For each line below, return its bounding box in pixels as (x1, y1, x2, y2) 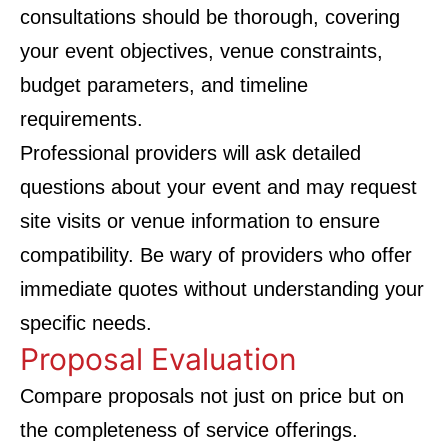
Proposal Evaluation (20, 341, 297, 377)
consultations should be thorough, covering (20, 6, 400, 28)
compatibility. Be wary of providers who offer (20, 244, 412, 266)
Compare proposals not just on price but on (20, 385, 404, 407)
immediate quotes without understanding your (20, 278, 424, 300)
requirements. (20, 108, 143, 130)
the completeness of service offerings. (20, 419, 358, 441)
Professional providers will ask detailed (20, 142, 361, 164)
